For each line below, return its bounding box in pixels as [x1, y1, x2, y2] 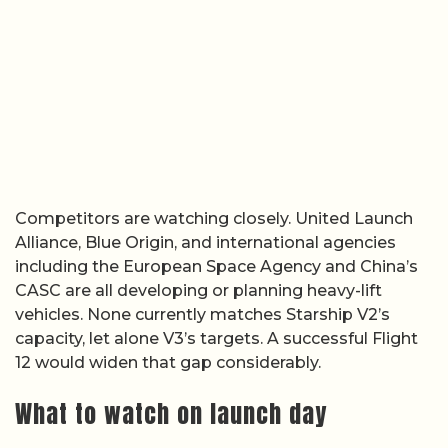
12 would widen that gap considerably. [15, 352, 321, 372]
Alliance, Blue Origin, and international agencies [15, 232, 396, 252]
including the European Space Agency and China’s [15, 256, 418, 276]
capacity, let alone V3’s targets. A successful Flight [15, 328, 418, 348]
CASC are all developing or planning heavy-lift [15, 280, 382, 300]
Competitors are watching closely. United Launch [15, 208, 413, 228]
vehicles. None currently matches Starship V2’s [15, 304, 390, 324]
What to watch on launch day [15, 396, 327, 433]
